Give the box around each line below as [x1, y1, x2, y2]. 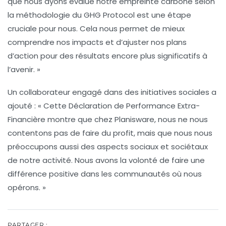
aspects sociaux [97, 141, 158, 152]
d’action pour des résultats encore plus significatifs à [8, 50, 207, 61]
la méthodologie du [8, 9, 84, 20]
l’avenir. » [8, 64, 40, 75]
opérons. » [8, 182, 46, 193]
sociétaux [171, 141, 208, 152]
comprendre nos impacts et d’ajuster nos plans [8, 36, 187, 47]
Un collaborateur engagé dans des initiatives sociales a [8, 86, 216, 97]
